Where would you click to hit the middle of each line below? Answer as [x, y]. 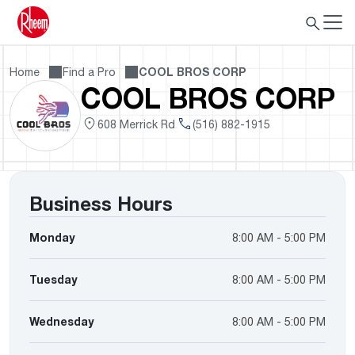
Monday [52, 237]
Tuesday [53, 279]
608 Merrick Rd [136, 124]
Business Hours [101, 203]
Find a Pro [89, 72]
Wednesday [61, 321]
